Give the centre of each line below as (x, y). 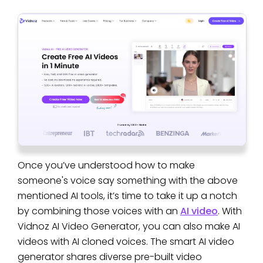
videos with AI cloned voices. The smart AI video (126, 242)
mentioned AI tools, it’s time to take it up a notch (127, 196)
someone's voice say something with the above (128, 181)
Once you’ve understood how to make (106, 166)
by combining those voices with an (99, 211)
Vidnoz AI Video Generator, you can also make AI (129, 227)
